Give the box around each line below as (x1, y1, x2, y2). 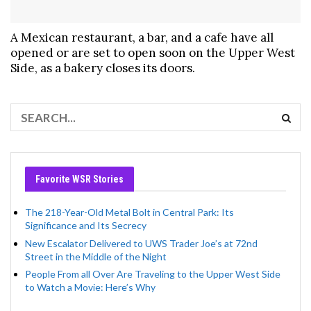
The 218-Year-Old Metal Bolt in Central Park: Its (25, 206, 234, 219)
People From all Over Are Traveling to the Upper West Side (25, 268, 280, 280)
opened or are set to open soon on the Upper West (10, 45, 295, 61)
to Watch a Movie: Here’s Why (25, 281, 155, 294)
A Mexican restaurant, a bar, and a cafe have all (10, 30, 274, 46)
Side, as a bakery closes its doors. (10, 60, 195, 76)
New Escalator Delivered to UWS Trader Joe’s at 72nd (25, 237, 258, 249)
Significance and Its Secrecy (25, 219, 146, 232)
